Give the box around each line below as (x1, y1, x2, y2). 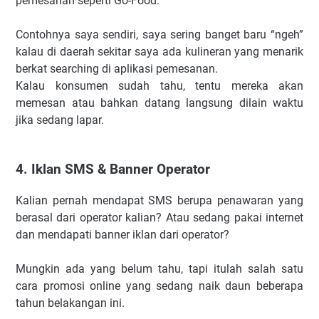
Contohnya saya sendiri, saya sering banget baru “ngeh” (16, 27, 303, 41)
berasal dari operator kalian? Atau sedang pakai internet (16, 211, 303, 225)
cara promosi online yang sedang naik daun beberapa (16, 279, 303, 293)
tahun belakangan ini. (16, 296, 125, 310)
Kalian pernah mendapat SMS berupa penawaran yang (16, 194, 303, 208)
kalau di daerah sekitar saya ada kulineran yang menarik (16, 44, 303, 58)
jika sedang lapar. (16, 113, 104, 127)
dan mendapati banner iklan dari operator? (16, 228, 229, 242)
